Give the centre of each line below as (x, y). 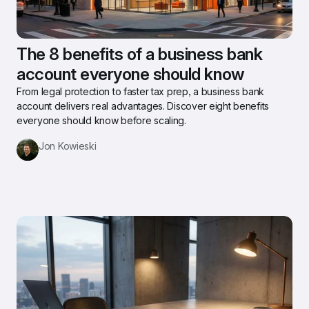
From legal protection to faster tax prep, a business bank (141, 92)
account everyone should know (131, 74)
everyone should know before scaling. (101, 121)
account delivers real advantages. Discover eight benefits (143, 106)
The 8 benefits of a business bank (140, 54)
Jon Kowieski (68, 146)
